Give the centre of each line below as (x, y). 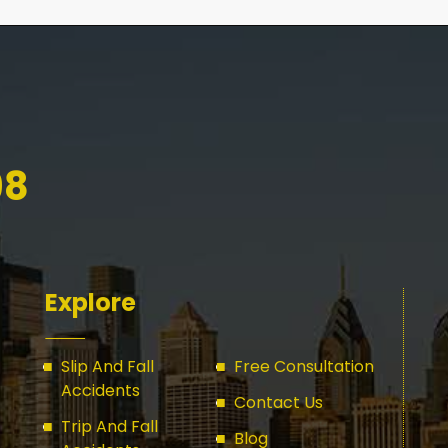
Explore (91, 303)
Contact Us (279, 403)
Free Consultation (304, 367)
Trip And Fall (110, 427)
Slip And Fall (108, 367)
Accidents (101, 391)
